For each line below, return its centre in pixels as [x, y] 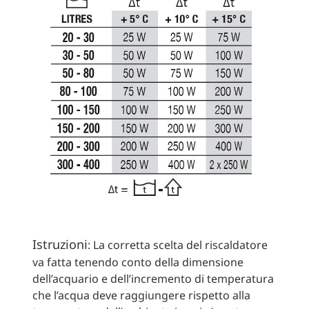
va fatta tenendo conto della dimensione [138, 262]
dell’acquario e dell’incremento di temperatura [153, 279]
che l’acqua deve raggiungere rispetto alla [141, 296]
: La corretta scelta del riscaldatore [177, 245]
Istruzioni [60, 245]
